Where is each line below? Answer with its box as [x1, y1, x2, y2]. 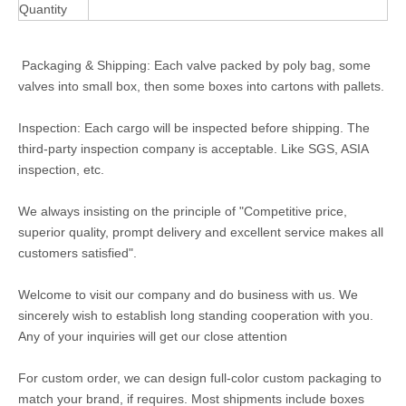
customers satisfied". [18, 246, 137, 260]
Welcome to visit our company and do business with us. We [18, 287, 358, 302]
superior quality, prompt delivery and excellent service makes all [18, 225, 383, 239]
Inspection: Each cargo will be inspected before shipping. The [18, 121, 370, 135]
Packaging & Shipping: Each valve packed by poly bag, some [18, 58, 371, 72]
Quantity [19, 2, 71, 16]
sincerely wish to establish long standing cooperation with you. [18, 308, 373, 323]
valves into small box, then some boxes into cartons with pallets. [18, 79, 384, 93]
